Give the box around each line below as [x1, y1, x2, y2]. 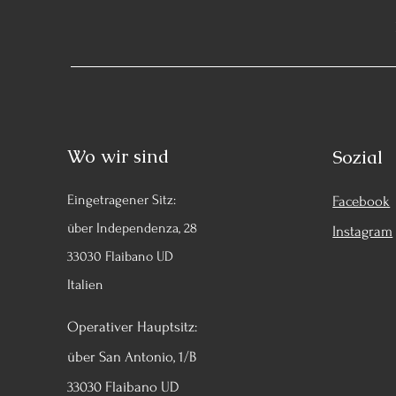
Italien [67, 276, 103, 293]
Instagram [332, 222, 393, 240]
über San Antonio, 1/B [67, 347, 196, 365]
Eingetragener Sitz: [67, 191, 176, 208]
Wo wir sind [67, 143, 169, 168]
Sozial [332, 144, 384, 169]
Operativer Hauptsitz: [67, 317, 197, 335]
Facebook [332, 192, 391, 209]
